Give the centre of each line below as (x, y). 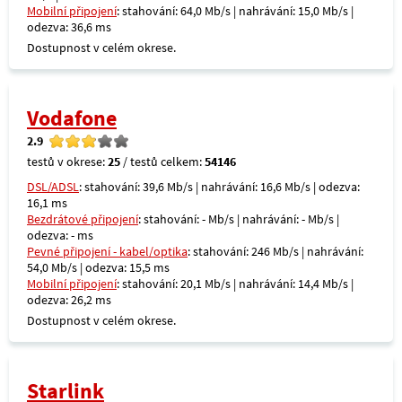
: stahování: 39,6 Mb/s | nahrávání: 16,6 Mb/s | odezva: (219, 187)
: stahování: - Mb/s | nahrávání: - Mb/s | (239, 219)
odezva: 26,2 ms (69, 300)
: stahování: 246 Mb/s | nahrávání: (275, 251)
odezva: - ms (60, 235)
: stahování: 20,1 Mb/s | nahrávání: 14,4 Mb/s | (235, 284)
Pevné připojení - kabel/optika (107, 251)
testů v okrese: (67, 162)
